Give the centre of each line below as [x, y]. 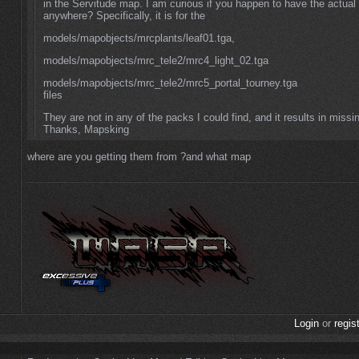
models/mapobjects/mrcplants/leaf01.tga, [139, 38]
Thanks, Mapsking [86, 129]
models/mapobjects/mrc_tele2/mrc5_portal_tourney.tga [170, 83]
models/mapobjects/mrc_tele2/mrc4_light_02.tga [155, 60]
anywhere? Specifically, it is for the [124, 15]
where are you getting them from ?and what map [139, 157]
